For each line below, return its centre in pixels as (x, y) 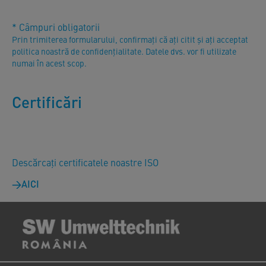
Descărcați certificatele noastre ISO (85, 162)
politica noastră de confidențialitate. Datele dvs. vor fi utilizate (124, 51)
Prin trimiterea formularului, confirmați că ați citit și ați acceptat (130, 39)
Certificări (47, 101)
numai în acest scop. (49, 63)
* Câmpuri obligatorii (56, 26)
